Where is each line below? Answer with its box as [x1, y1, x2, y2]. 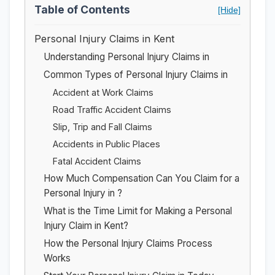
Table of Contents [34, 2, 130, 16]
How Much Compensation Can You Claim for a [44, 172, 239, 184]
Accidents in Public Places [53, 138, 160, 149]
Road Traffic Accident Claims [53, 104, 171, 115]
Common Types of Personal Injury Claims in [44, 68, 228, 80]
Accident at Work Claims [53, 87, 153, 98]
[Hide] [218, 4, 241, 15]
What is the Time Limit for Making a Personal [44, 204, 232, 217]
